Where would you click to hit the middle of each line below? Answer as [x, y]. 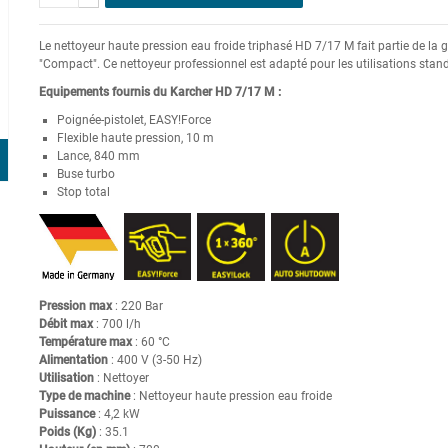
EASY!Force [179, 119]
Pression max [75, 305]
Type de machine [84, 395]
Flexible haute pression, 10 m [135, 137]
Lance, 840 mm [98, 155]
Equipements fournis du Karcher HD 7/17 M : [159, 91]
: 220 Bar [137, 305]
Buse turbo [85, 173]
